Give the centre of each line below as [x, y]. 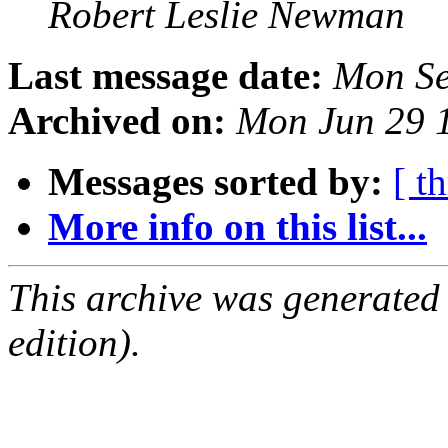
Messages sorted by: [215, 182]
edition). [74, 343]
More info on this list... [237, 227]
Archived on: [117, 121]
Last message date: [165, 76]
